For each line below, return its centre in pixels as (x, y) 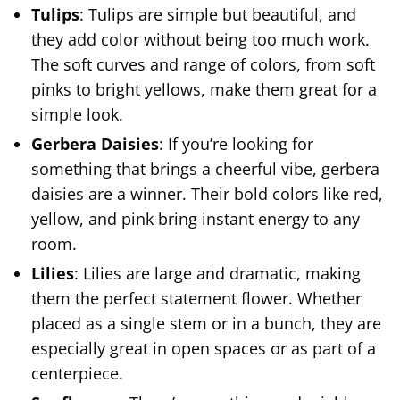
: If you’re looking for (236, 143)
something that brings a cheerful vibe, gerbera (205, 168)
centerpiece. (77, 373)
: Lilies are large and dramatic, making (217, 273)
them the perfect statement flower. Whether (196, 298)
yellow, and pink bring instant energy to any (196, 218)
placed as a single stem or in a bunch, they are (206, 323)
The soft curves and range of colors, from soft (203, 64)
